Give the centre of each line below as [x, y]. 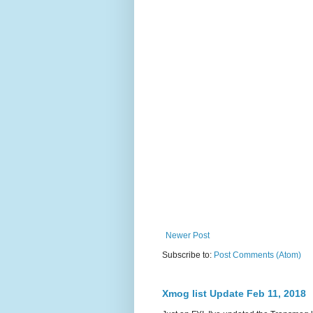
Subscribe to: [188, 255]
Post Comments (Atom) [257, 255]
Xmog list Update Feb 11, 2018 [234, 293]
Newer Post [188, 235]
